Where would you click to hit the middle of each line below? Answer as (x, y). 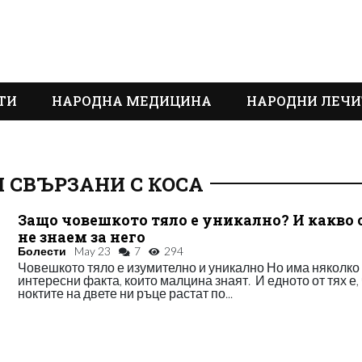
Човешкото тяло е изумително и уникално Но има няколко (189, 267)
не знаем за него (82, 237)
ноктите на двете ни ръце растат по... (126, 293)
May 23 (93, 251)
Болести (42, 251)
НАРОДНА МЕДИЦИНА (132, 101)
